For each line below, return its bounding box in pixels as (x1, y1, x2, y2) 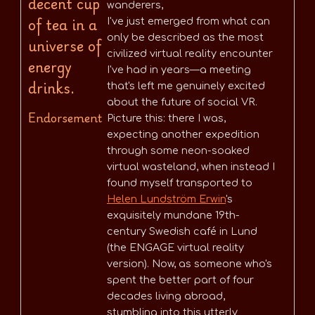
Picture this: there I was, (107, 112, 226, 124)
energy (28, 54, 72, 79)
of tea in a (28, 12, 97, 37)
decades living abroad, (107, 290, 225, 302)
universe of (28, 33, 101, 58)
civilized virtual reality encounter (107, 48, 273, 60)
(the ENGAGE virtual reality (107, 242, 244, 254)
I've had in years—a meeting (107, 64, 251, 76)
